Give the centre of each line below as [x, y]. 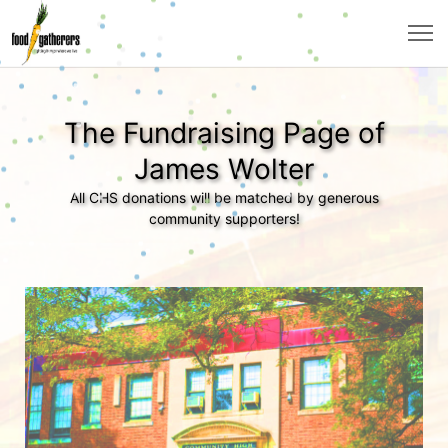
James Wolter [224, 169]
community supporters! [224, 218]
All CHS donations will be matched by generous [224, 197]
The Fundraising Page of [224, 133]
